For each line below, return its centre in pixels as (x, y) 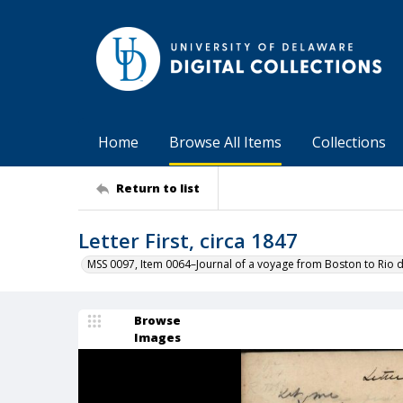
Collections (349, 142)
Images (157, 337)
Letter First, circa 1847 (188, 240)
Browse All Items (225, 142)
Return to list (158, 188)
